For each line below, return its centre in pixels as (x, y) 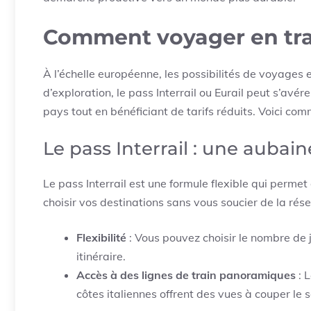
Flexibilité (101, 237)
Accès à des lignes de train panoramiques (186, 275)
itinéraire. (101, 256)
